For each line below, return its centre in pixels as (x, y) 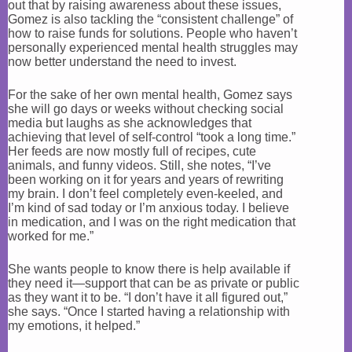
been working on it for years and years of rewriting (146, 180)
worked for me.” (51, 236)
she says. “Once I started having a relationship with (149, 312)
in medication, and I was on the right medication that (152, 222)
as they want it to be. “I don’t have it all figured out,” (148, 297)
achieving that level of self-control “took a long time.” (152, 137)
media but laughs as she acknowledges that (130, 123)
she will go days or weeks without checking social (146, 109)
